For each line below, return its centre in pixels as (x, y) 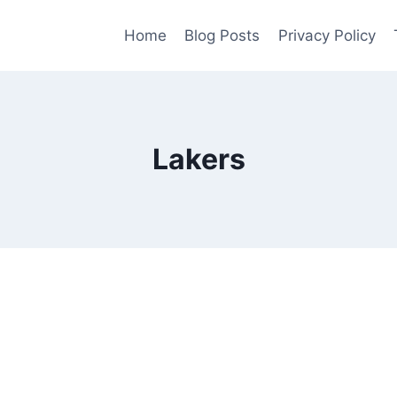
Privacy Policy (327, 35)
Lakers (198, 159)
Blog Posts (222, 35)
